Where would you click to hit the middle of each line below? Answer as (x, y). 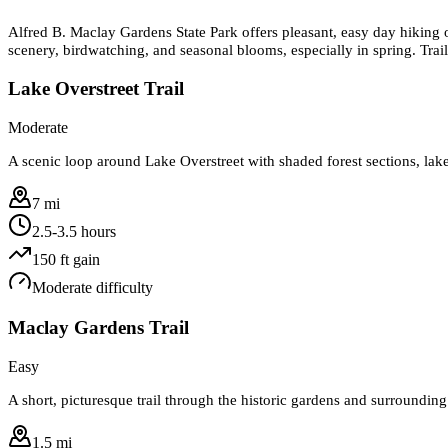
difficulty (122, 288)
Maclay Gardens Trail (98, 327)
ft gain (78, 260)
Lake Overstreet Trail (96, 88)
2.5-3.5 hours (74, 232)
